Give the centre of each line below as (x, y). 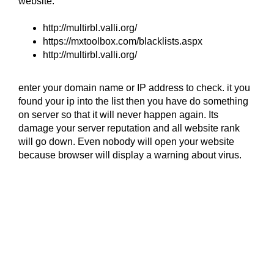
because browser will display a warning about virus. (130, 155)
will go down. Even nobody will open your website (126, 142)
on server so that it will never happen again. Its (118, 115)
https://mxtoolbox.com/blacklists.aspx (123, 42)
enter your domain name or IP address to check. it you (134, 88)
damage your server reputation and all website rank (129, 128)
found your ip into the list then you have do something (133, 102)
